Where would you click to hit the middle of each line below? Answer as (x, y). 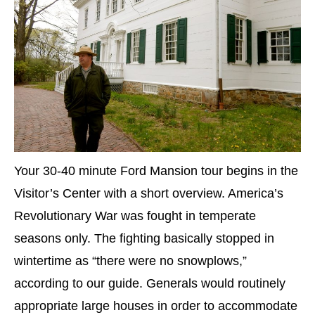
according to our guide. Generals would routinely (150, 284)
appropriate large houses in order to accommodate (156, 306)
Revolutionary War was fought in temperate (135, 216)
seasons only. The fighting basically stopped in (144, 239)
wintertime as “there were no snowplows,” (130, 261)
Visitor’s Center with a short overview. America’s (149, 194)
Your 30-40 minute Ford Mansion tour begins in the (156, 171)
